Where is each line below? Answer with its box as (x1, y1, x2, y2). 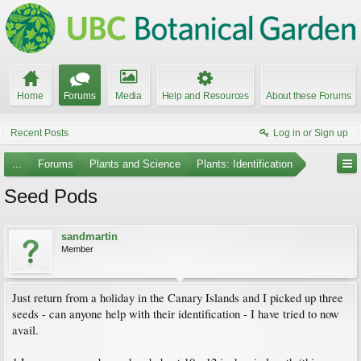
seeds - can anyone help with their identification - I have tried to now (12, 306, 339, 322)
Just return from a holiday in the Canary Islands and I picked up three (12, 290, 343, 305)
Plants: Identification (197, 158, 293, 170)
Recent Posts (10, 127, 68, 139)
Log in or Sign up (273, 127, 348, 139)
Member (61, 244, 93, 254)
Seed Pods (4, 185, 98, 207)
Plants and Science (89, 158, 180, 170)
